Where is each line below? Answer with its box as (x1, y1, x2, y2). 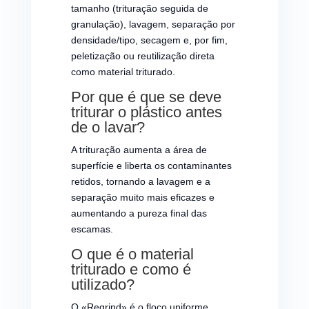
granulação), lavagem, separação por (70, 18, 235, 30)
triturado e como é (70, 260, 191, 278)
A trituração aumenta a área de (70, 143, 207, 155)
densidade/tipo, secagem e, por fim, (70, 34, 228, 46)
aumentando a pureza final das (70, 207, 207, 219)
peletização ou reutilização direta (70, 50, 215, 61)
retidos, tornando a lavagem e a (70, 175, 210, 187)
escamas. (70, 223, 113, 235)
